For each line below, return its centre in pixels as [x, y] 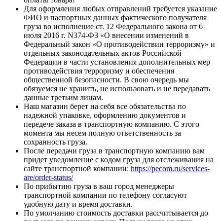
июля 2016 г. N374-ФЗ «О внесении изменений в [106, 35]
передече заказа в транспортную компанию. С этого [111, 124]
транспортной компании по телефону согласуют [105, 195]
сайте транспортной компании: [77, 168]
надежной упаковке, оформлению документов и [105, 115]
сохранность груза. [55, 142]
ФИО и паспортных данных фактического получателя [115, 17]
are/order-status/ [48, 177]
